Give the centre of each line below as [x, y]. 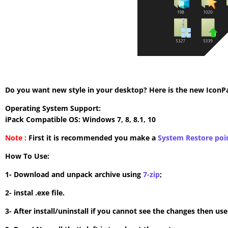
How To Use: [27, 156]
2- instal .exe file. [35, 192]
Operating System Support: [53, 108]
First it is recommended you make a [92, 137]
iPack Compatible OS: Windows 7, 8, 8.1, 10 [80, 119]
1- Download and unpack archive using [74, 174]
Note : [16, 137]
